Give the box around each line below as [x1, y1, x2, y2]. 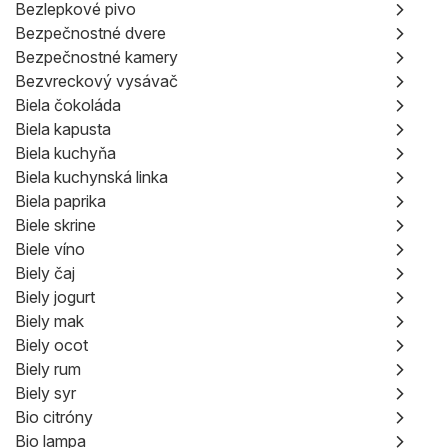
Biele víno [15, 239, 85, 259]
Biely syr [15, 383, 76, 403]
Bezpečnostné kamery [15, 47, 178, 67]
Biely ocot [15, 335, 88, 355]
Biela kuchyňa [15, 143, 116, 163]
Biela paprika [15, 191, 106, 211]
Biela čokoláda [15, 95, 121, 115]
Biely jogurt [15, 287, 95, 307]
